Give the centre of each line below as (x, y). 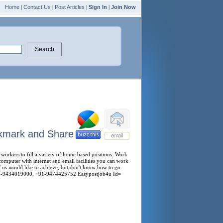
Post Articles (70, 7)
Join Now (123, 7)
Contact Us (37, 7)
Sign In (98, 7)
